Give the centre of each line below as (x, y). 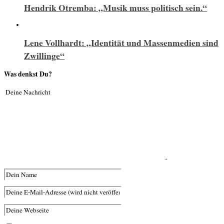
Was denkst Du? (28, 74)
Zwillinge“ (44, 55)
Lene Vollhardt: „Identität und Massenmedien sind (121, 42)
